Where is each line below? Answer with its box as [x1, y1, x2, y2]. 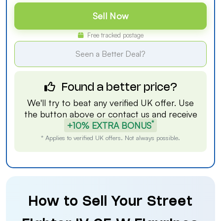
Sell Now [92, 10, 129, 21]
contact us [108, 109, 149, 119]
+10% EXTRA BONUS [67, 120, 151, 131]
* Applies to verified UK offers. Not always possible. [41, 134, 180, 142]
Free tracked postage [85, 31, 144, 39]
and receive [149, 109, 197, 119]
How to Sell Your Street [28, 196, 193, 208]
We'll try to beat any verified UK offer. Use [27, 97, 194, 108]
